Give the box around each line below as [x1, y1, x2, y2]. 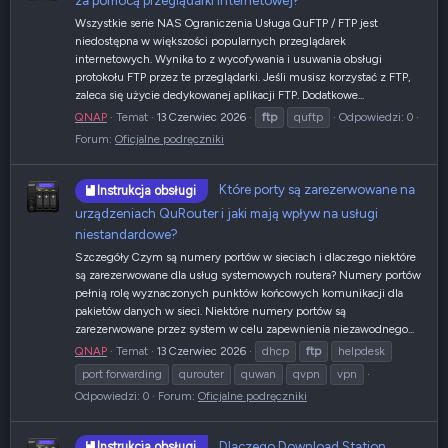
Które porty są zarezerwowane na [219, 181, 415, 198]
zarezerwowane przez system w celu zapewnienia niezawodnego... [75, 321, 414, 336]
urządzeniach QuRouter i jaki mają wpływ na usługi [75, 204, 378, 221]
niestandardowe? [75, 225, 178, 242]
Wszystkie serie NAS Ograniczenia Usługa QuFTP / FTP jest [75, 16, 378, 31]
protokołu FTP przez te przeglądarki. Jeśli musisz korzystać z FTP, [75, 70, 411, 85]
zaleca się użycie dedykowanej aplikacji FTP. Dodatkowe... [75, 88, 364, 103]
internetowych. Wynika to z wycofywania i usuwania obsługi [75, 52, 382, 67]
